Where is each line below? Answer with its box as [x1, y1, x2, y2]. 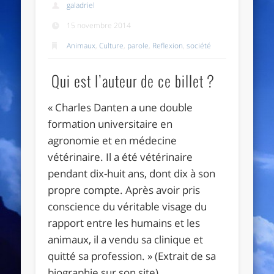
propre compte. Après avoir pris [48, 182, 201, 197]
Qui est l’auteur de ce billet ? [48, 69, 215, 92]
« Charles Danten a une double [48, 100, 193, 114]
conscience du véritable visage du [48, 199, 207, 213]
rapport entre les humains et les [48, 215, 201, 230]
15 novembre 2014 [67, 20, 131, 31]
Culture [99, 40, 124, 51]
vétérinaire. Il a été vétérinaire [48, 149, 193, 164]
